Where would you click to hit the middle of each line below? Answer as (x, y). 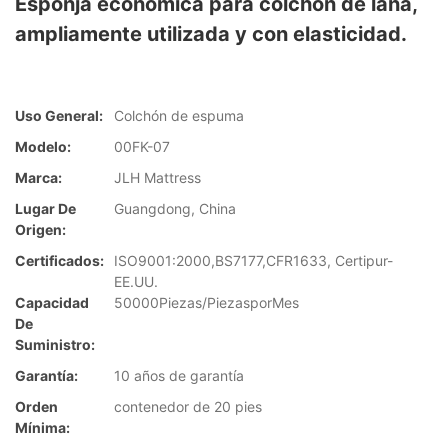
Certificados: (59, 261)
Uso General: (59, 116)
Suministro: (55, 345)
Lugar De (45, 209)
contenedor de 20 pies (188, 407)
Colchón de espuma (179, 116)
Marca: (38, 178)
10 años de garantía (179, 376)
